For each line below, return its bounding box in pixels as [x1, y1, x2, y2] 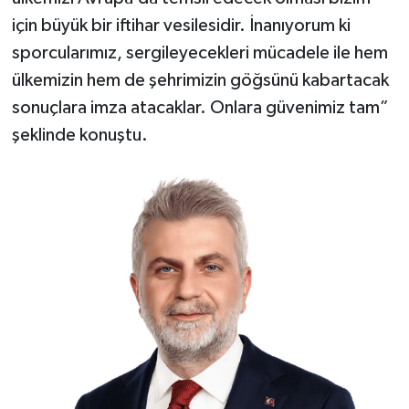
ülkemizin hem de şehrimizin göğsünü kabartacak [11, 70, 389, 89]
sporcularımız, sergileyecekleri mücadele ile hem [11, 43, 388, 62]
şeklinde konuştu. [11, 125, 148, 144]
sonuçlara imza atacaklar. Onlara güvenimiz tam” [11, 98, 389, 117]
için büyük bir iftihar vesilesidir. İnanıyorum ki [11, 16, 351, 35]
